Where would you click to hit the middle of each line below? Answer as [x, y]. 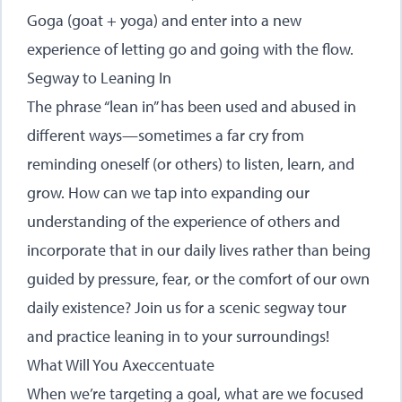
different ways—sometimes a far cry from [166, 135]
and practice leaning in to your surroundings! [178, 336]
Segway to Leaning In [99, 78]
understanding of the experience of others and [184, 221]
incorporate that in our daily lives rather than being [199, 250]
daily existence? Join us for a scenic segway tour [187, 307]
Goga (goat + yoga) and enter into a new [164, 20]
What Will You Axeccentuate [121, 365]
